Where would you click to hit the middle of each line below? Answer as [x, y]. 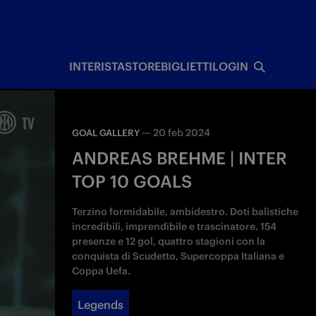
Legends [101, 305]
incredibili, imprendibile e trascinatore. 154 [175, 226]
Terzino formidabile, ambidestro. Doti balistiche [186, 212]
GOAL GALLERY [106, 133]
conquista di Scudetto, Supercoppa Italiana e [178, 256]
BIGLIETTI [186, 66]
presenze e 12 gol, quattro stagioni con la [169, 241]
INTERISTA [97, 66]
